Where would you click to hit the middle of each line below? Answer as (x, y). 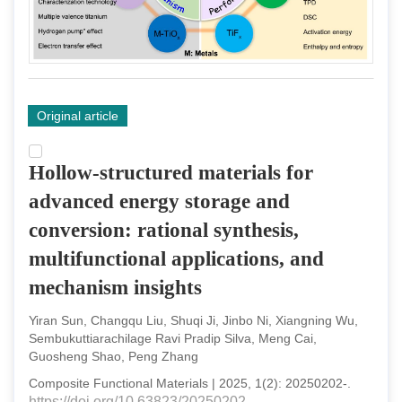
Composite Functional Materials (118, 383)
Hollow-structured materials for (171, 172)
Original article (78, 115)
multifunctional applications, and (176, 258)
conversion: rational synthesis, (164, 230)
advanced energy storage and (159, 201)
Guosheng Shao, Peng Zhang (114, 356)
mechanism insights (115, 287)
